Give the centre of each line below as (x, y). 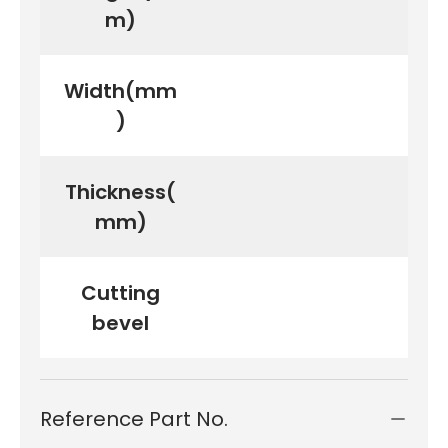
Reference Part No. (134, 418)
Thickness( (120, 191)
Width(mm (120, 90)
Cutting (120, 292)
